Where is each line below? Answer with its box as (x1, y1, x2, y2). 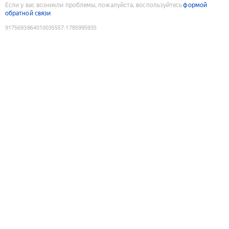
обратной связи (5, 9, 51, 17)
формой (183, 1, 207, 9)
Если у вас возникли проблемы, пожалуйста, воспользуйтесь (5, 1, 182, 9)
